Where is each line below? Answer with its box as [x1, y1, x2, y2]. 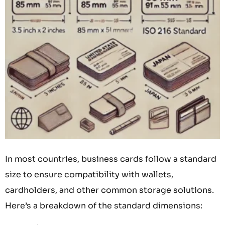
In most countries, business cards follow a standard [5, 153, 216, 164]
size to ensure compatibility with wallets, [5, 169, 173, 180]
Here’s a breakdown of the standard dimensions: [5, 200, 202, 211]
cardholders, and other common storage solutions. [5, 184, 214, 195]
